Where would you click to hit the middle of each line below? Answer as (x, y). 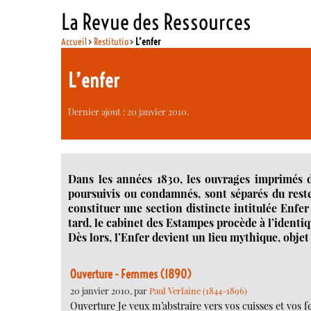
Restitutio (111, 41)
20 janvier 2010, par (110, 291)
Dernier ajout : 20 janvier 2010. (129, 111)
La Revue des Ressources (157, 22)
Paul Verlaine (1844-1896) (198, 291)
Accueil (74, 41)
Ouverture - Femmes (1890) (131, 275)
